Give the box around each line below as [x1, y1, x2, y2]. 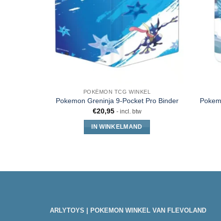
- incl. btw [116, 108, 142, 114]
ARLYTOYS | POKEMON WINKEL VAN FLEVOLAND [49, 207, 206, 215]
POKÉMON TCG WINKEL [83, 88, 151, 95]
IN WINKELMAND [91, 124, 143, 130]
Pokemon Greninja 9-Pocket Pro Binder [55, 97, 179, 105]
